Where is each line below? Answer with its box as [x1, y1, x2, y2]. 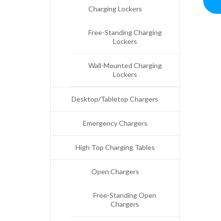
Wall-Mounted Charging [88, 61, 162, 70]
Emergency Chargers [82, 119, 147, 127]
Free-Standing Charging [88, 28, 162, 37]
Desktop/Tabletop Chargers [72, 95, 159, 103]
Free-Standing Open [93, 191, 157, 199]
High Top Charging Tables [75, 143, 155, 151]
